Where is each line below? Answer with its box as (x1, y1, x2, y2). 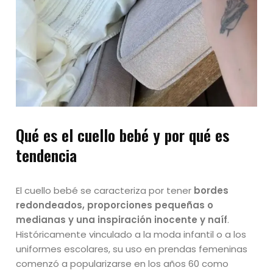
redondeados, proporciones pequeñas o (16, 198, 214, 211)
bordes (194, 183, 229, 197)
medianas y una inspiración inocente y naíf (16, 213, 228, 226)
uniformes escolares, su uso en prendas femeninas (16, 242, 248, 255)
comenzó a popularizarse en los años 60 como (16, 257, 229, 270)
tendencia (16, 143, 77, 167)
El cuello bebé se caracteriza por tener (16, 183, 194, 197)
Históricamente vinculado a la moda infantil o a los (16, 227, 247, 241)
